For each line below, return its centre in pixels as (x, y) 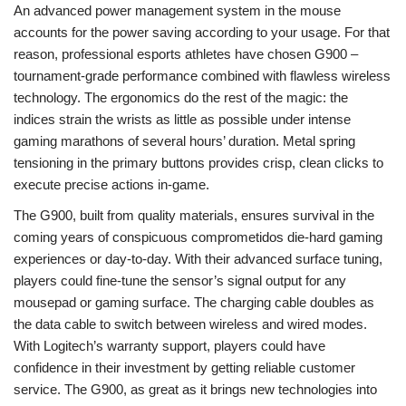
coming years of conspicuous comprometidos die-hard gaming (198, 237)
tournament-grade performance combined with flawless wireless (202, 76)
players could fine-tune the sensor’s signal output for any (180, 280)
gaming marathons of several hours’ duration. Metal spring (184, 141)
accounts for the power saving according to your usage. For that (202, 32)
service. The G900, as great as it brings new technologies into (195, 389)
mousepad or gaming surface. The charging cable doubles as (194, 302)
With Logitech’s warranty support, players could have (169, 346)
